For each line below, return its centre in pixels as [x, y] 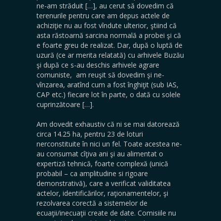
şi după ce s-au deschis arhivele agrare [98, 65]
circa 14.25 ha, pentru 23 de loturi [90, 134]
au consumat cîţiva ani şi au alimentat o [100, 154]
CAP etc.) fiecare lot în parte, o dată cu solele [109, 94]
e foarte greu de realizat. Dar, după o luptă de [110, 45]
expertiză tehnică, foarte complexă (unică [102, 164]
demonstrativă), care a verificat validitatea [104, 183]
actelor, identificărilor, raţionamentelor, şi [102, 193]
